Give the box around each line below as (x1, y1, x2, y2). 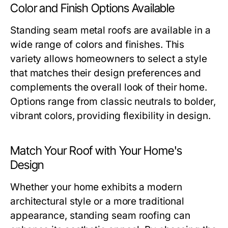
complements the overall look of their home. (10, 81, 207, 93)
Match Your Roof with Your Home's (10, 144, 183, 158)
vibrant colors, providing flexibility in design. (10, 110, 211, 122)
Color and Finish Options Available (10, 1, 175, 15)
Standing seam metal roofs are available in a (10, 24, 211, 36)
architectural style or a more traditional (10, 195, 185, 207)
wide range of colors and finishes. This (10, 39, 185, 50)
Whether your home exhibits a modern (10, 181, 182, 193)
